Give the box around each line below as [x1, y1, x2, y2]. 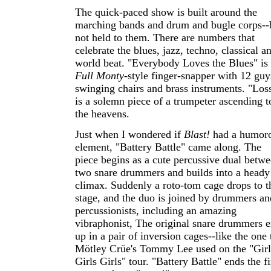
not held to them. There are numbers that [75, 31, 255, 44]
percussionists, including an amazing [75, 204, 237, 217]
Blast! [184, 128, 210, 140]
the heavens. [75, 108, 129, 120]
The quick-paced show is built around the [75, 6, 257, 18]
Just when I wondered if [75, 128, 184, 140]
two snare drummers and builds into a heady [75, 166, 270, 178]
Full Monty [75, 70, 124, 82]
